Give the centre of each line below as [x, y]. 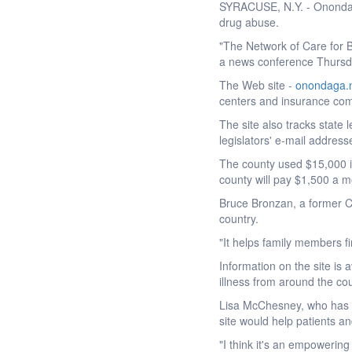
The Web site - [258, 85]
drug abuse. [249, 22]
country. [239, 218]
